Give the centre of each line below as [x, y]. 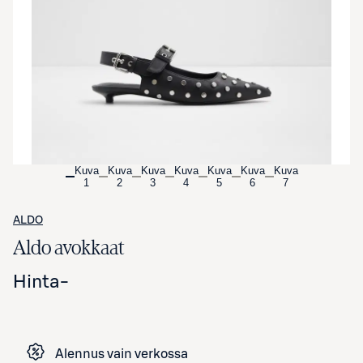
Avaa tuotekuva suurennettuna [181, 15]
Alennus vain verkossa [122, 354]
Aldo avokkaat [69, 248]
